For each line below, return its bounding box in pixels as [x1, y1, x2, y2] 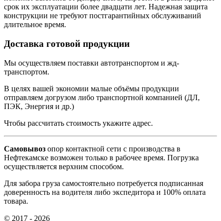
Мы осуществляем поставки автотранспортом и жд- [4, 58, 179, 67]
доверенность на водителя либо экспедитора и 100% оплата [4, 187, 206, 196]
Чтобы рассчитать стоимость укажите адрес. [4, 118, 153, 127]
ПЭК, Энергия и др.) [4, 102, 74, 110]
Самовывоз [4, 144, 47, 153]
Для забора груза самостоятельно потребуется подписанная [4, 179, 203, 187]
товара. [4, 196, 30, 205]
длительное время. [4, 20, 66, 29]
